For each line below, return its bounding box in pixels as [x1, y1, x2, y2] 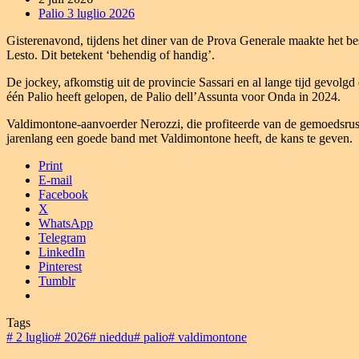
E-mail [38, 172, 72, 187]
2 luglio [13, 329, 54, 344]
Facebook [38, 187, 88, 201]
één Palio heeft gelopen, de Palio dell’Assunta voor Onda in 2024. [6, 89, 341, 103]
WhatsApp [38, 216, 93, 230]
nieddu [96, 329, 134, 344]
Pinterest [38, 259, 82, 273]
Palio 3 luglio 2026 [38, 6, 135, 20]
